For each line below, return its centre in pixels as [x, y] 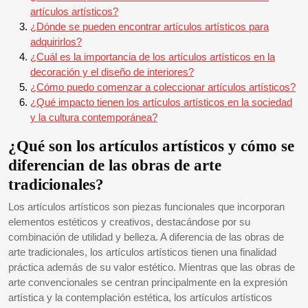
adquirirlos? [56, 42]
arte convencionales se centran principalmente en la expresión [148, 282]
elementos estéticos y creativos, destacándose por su [129, 222]
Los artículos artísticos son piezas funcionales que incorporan [146, 207]
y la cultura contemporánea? [94, 117]
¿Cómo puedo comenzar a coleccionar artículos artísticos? [163, 87]
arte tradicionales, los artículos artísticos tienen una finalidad [142, 252]
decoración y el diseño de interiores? [112, 72]
